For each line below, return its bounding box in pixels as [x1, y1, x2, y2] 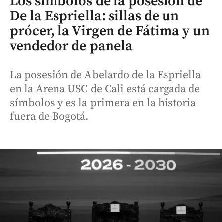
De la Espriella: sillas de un [10, 7, 179, 25]
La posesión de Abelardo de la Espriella [10, 68, 201, 82]
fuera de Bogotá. [10, 110, 89, 124]
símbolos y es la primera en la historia [10, 96, 196, 110]
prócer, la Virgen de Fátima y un [10, 22, 210, 40]
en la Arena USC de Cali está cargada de [10, 82, 200, 96]
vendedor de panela [10, 37, 133, 55]
